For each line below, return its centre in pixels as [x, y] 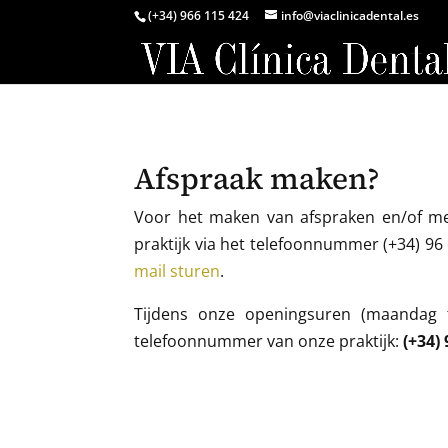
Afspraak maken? [257, 178]
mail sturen [177, 270]
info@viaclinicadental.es [350, 15]
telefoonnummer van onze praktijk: [269, 340]
